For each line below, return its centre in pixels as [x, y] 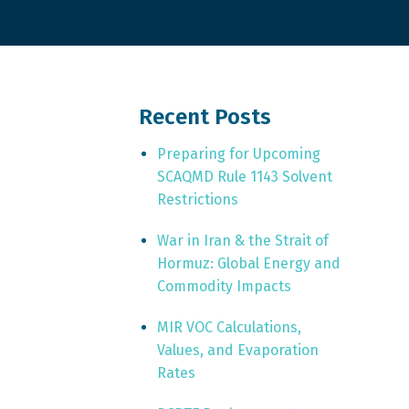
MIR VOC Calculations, [229, 327]
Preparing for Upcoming [238, 153]
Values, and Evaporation [237, 350]
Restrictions [197, 199]
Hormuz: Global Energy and [248, 263]
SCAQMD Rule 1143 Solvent [244, 176]
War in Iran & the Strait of [242, 240]
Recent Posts [204, 116]
